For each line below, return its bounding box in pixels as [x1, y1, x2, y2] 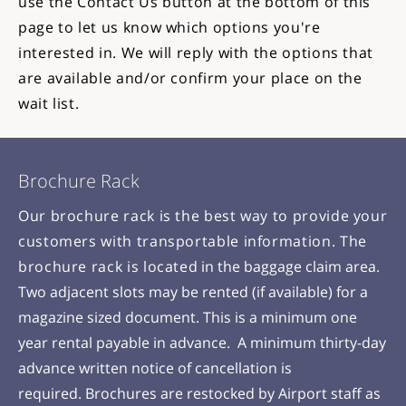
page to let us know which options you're [18, 17, 321, 37]
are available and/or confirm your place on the [18, 68, 362, 88]
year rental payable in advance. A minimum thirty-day [18, 333, 386, 353]
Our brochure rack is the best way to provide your [18, 206, 388, 226]
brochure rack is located [18, 256, 198, 276]
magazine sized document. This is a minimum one [18, 307, 357, 327]
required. [18, 383, 85, 403]
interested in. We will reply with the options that [18, 43, 374, 63]
